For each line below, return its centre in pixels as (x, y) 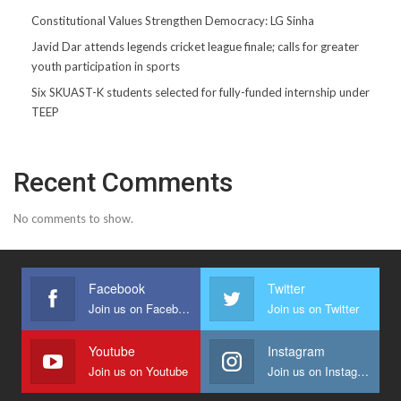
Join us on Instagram (363, 371)
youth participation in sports (106, 66)
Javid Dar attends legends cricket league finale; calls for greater (195, 46)
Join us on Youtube (138, 371)
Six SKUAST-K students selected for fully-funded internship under (200, 92)
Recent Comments (123, 182)
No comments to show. (73, 218)
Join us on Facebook (184, 308)
